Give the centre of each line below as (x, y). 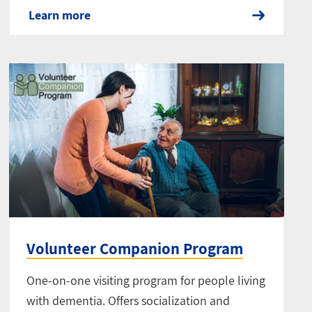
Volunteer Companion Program (135, 248)
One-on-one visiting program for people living (146, 280)
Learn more (60, 15)
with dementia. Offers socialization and (128, 300)
